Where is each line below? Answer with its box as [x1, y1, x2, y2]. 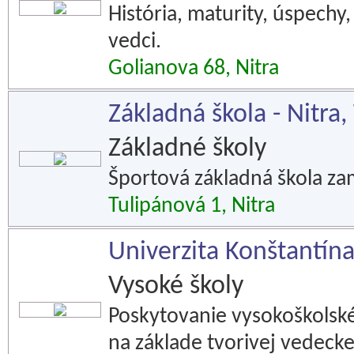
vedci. [108, 31, 161, 53]
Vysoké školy [108, 273, 243, 300]
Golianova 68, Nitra [108, 58, 279, 80]
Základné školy [108, 135, 266, 163]
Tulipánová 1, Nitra [108, 195, 275, 217]
